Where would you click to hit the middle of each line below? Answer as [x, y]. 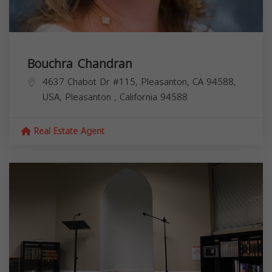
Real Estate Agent [68, 131]
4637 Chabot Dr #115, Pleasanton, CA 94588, [139, 82]
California [140, 97]
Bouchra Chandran [80, 63]
